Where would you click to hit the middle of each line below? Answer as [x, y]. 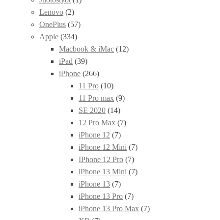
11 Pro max [96, 98]
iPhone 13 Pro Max [109, 208]
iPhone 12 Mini [103, 147]
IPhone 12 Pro [101, 159]
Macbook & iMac [86, 49]
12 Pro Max [97, 122]
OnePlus [53, 24]
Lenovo [51, 12]
